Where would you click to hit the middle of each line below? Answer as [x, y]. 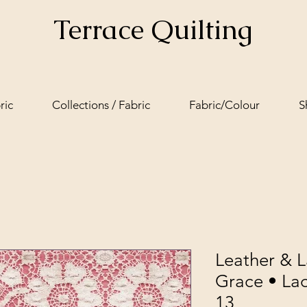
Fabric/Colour [224, 105]
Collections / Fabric [101, 105]
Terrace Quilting [152, 29]
